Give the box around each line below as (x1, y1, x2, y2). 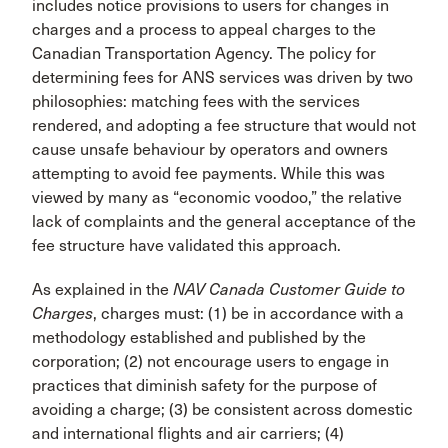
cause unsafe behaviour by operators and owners (32, 140, 388, 159)
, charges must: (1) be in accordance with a (93, 304, 404, 323)
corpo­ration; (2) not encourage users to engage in (32, 352, 389, 371)
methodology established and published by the (32, 328, 366, 347)
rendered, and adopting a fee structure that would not (32, 116, 416, 135)
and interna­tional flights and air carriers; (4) (32, 424, 344, 443)
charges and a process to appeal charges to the (32, 20, 376, 39)
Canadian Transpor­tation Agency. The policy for (32, 44, 376, 63)
